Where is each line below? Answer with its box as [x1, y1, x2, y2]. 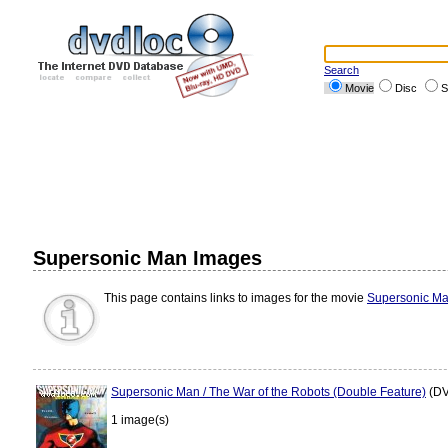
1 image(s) [111, 413, 169, 427]
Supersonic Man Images [33, 247, 262, 269]
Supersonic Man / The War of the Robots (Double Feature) [111, 385, 426, 399]
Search [324, 64, 359, 76]
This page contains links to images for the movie [104, 291, 367, 305]
